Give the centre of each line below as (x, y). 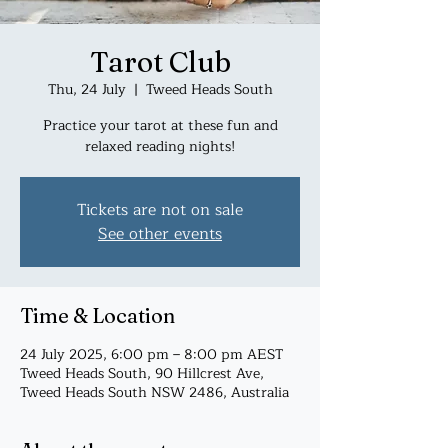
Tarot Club (160, 62)
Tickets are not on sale (160, 210)
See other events (160, 234)
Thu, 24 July (86, 89)
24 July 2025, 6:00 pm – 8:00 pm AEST (151, 354)
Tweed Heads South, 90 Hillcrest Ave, (142, 373)
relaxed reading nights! (160, 146)
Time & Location (97, 315)
